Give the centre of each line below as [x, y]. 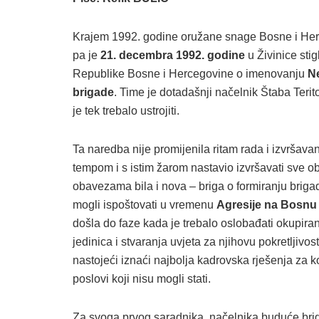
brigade [93, 92]
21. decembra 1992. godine [173, 55]
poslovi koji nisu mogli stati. [142, 278]
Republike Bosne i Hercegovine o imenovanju [190, 73]
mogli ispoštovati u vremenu [145, 204]
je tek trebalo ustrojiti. [126, 110]
